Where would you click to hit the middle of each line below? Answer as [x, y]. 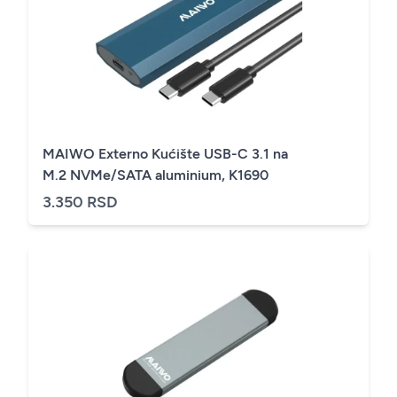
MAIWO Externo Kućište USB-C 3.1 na [165, 154]
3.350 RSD [80, 202]
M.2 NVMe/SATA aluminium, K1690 [156, 175]
